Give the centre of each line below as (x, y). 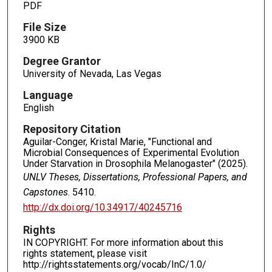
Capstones (45, 192)
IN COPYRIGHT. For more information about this (123, 243)
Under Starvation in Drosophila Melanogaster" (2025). (135, 163)
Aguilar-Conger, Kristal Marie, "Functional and (117, 141)
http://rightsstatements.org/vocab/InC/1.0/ (114, 265)
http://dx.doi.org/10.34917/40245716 (102, 207)
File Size (44, 27)
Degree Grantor (62, 61)
